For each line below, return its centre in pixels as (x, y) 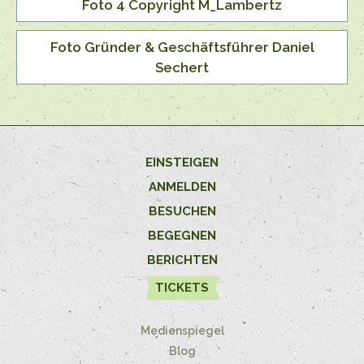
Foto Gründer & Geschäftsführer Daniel (182, 47)
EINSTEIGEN (182, 163)
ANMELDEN (182, 187)
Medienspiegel (182, 331)
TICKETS (182, 288)
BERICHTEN (182, 260)
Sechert (182, 67)
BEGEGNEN (182, 236)
